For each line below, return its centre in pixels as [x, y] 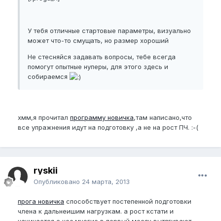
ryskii [46, 170]
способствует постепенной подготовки [128, 201]
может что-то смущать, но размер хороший [98, 40]
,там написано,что [163, 118]
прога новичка [41, 201]
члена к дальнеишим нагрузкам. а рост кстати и [96, 211]
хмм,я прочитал [44, 118]
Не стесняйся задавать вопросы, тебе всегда [102, 57]
